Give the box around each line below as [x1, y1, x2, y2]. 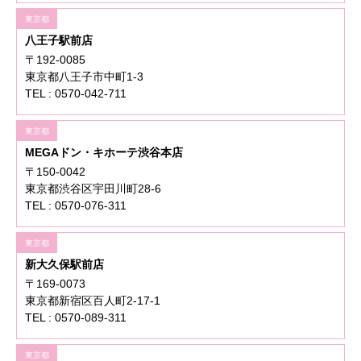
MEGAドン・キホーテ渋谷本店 [25, 146, 183, 160]
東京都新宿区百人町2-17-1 [25, 294, 160, 308]
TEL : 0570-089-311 [25, 311, 127, 325]
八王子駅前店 [25, 34, 93, 48]
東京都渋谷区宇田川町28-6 [25, 182, 161, 196]
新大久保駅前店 [25, 258, 104, 272]
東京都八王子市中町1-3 [25, 70, 143, 84]
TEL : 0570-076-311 [25, 199, 127, 213]
